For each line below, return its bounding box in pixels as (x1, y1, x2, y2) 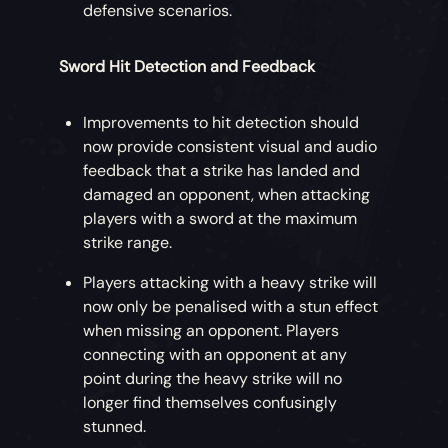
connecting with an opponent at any (83, 344, 348, 366)
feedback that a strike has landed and (83, 160, 361, 182)
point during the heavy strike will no (83, 368, 343, 390)
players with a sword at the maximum (83, 208, 358, 230)
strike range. (83, 232, 173, 254)
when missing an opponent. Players (83, 320, 340, 342)
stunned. (83, 416, 151, 438)
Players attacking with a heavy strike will (83, 272, 378, 294)
